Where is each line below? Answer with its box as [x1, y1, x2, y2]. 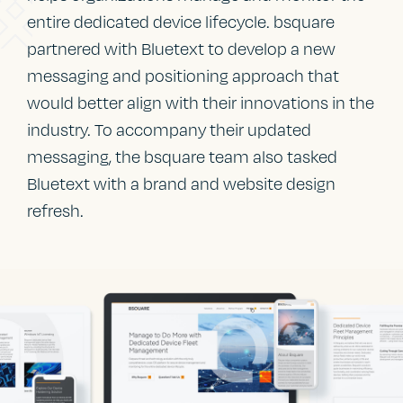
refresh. [27, 201, 85, 221]
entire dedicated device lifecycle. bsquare [27, 12, 336, 32]
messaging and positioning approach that [27, 66, 340, 86]
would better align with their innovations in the [27, 93, 375, 113]
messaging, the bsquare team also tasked [27, 147, 338, 167]
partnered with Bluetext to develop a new [27, 39, 336, 59]
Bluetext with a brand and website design [27, 174, 336, 194]
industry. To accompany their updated [27, 120, 312, 140]
